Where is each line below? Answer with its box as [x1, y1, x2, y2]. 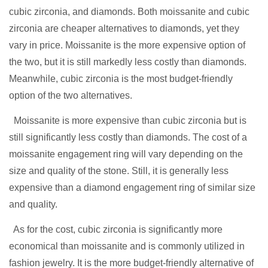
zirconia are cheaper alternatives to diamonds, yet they [9, 23, 239, 34]
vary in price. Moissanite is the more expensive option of [9, 40, 245, 51]
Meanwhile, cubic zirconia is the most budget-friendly [9, 74, 233, 84]
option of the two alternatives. [9, 90, 132, 101]
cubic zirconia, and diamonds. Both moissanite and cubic [9, 7, 249, 17]
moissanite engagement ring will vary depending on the [9, 149, 243, 160]
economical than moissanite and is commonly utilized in [9, 241, 245, 252]
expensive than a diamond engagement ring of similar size [9, 182, 255, 193]
